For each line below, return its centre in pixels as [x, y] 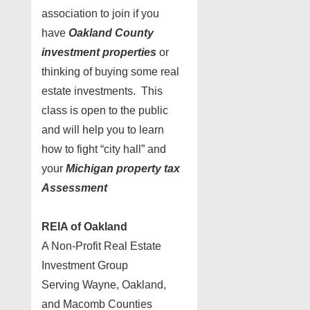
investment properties [99, 52]
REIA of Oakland [84, 226]
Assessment [74, 188]
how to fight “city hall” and [104, 149]
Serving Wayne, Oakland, [104, 284]
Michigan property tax [123, 168]
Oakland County [111, 33]
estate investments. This [102, 91]
